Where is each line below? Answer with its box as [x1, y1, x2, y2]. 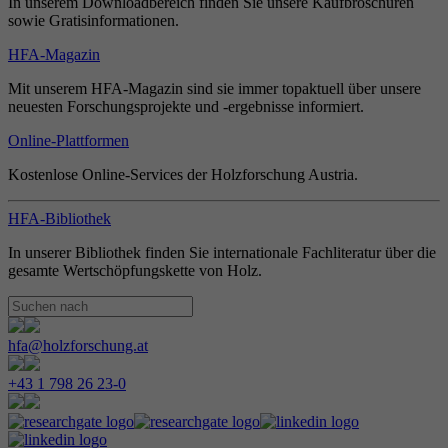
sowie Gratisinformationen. [8, 12, 179, 29]
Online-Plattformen [8, 132, 129, 149]
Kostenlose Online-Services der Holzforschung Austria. [8, 166, 358, 183]
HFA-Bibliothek [8, 210, 111, 227]
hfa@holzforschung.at [8, 337, 148, 354]
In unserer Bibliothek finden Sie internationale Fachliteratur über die [8, 244, 436, 261]
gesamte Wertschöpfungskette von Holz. [8, 262, 262, 279]
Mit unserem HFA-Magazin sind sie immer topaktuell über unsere [8, 80, 421, 97]
